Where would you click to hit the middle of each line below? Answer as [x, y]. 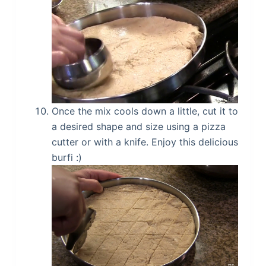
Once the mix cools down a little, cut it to [145, 111]
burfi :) [66, 158]
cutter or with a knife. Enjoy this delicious [145, 142]
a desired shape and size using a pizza [138, 127]
